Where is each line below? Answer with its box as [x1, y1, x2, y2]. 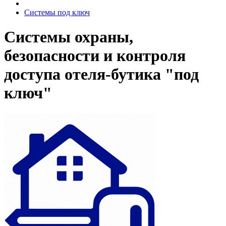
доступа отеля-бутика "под [4, 65, 199, 84]
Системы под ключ [24, 8, 90, 17]
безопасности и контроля [4, 46, 186, 65]
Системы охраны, [4, 28, 133, 46]
